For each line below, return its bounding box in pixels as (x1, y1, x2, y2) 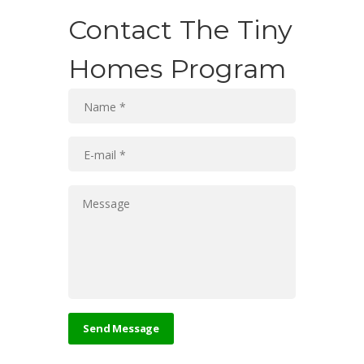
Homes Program (68, 52, 286, 84)
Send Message (83, 321, 160, 336)
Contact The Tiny (68, 13, 292, 45)
